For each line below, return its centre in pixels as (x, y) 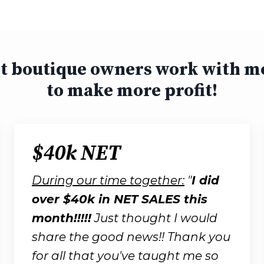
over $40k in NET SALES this (120, 199)
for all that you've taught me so (125, 255)
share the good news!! (100, 237)
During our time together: (108, 180)
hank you (202, 237)
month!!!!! (62, 218)
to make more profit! (132, 90)
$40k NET (76, 154)
